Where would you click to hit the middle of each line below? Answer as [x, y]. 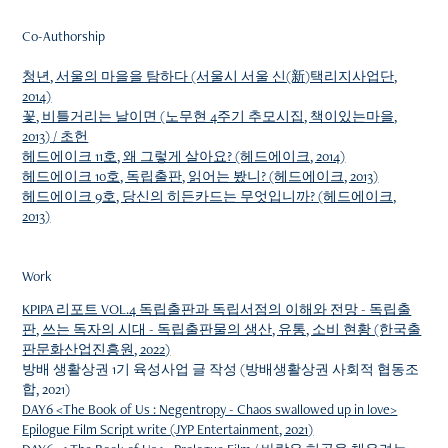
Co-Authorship [64, 36]
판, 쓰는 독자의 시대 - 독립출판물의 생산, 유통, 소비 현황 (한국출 [222, 329]
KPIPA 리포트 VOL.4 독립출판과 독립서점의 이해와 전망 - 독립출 [217, 309]
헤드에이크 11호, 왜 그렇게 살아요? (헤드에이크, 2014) [184, 156]
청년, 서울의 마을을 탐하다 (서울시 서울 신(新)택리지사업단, [210, 76]
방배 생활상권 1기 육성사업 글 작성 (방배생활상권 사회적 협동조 [221, 369]
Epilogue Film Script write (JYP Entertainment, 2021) [168, 429]
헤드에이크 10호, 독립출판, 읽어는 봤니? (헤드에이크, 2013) [200, 176]
